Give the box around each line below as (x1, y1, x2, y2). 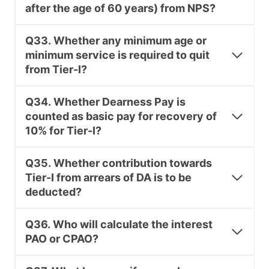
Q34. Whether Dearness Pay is (25, 95, 186, 109)
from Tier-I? (25, 63, 87, 76)
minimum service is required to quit (25, 49, 210, 62)
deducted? (25, 186, 82, 199)
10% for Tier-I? (25, 124, 101, 138)
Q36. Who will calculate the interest (25, 218, 213, 231)
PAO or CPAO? (25, 232, 98, 246)
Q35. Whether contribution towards (25, 157, 212, 170)
